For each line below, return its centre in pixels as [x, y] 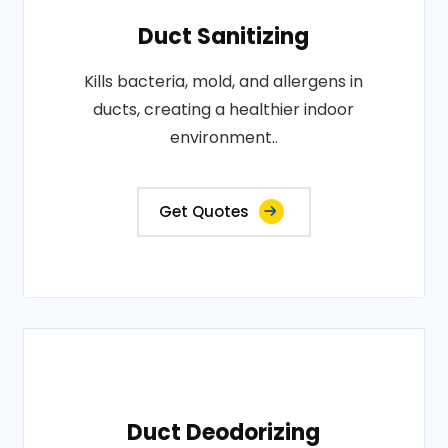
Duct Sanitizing [224, 36]
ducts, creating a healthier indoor [224, 109]
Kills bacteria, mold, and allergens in [224, 81]
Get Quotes [203, 211]
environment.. [223, 137]
